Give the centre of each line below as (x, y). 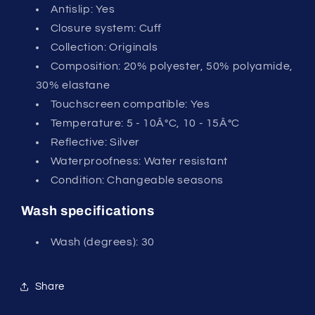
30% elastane (73, 85)
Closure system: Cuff (106, 28)
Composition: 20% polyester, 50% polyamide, (172, 66)
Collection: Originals (104, 47)
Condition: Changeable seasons (137, 180)
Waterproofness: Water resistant (139, 161)
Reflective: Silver (95, 142)
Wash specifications (88, 211)
